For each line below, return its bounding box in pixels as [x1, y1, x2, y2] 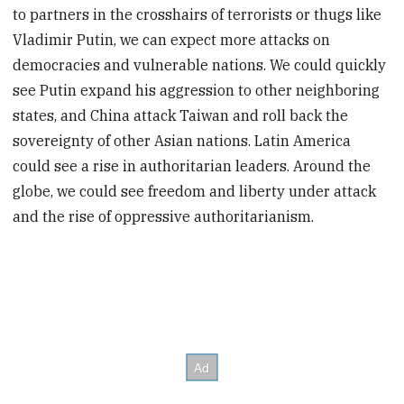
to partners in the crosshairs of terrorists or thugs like [13, 5, 382, 23]
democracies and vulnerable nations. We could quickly [13, 55, 387, 74]
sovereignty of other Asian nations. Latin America [13, 131, 352, 150]
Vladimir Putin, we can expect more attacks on [13, 30, 331, 49]
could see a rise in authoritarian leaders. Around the [13, 156, 372, 175]
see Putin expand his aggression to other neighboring [13, 80, 381, 99]
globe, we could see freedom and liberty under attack [13, 181, 377, 200]
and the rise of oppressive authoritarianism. [13, 207, 315, 225]
